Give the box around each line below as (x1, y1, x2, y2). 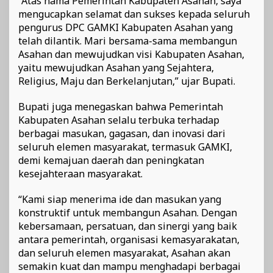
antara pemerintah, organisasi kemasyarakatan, (18, 232, 239, 246)
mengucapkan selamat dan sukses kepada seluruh (18, 7, 250, 21)
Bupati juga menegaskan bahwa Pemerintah (18, 99, 223, 113)
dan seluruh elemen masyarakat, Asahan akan (18, 246, 230, 260)
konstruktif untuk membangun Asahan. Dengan (18, 205, 237, 219)
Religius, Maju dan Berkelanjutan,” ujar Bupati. (18, 74, 235, 88)
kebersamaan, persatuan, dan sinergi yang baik (18, 219, 237, 233)
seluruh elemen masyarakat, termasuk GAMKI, (18, 140, 232, 154)
